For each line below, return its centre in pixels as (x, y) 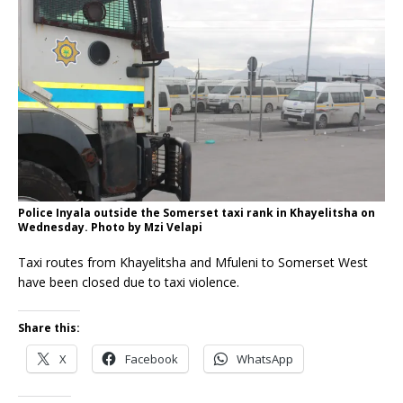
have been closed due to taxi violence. (129, 282)
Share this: (49, 328)
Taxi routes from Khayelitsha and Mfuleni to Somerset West (193, 263)
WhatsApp (265, 359)
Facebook (152, 359)
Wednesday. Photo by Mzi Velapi (110, 228)
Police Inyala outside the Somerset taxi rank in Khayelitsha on (197, 213)
